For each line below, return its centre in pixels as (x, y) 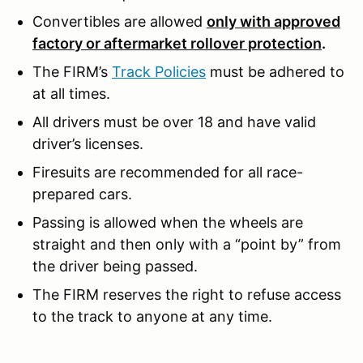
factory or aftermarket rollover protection (177, 43)
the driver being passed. (115, 266)
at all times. (71, 93)
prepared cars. (82, 194)
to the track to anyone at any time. (152, 316)
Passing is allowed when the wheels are (168, 222)
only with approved (273, 21)
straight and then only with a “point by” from (187, 244)
